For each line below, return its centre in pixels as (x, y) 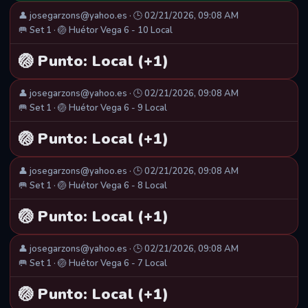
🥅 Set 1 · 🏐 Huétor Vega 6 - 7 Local (93, 264)
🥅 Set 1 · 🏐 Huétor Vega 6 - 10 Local (96, 31)
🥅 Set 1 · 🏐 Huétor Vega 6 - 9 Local (93, 108)
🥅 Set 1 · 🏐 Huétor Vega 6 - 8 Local (93, 186)
